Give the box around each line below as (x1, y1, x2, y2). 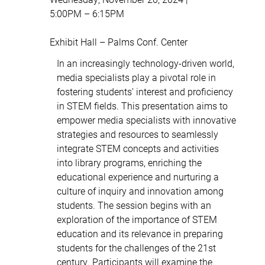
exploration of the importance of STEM (57, 212, 217, 225)
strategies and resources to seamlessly (57, 127, 218, 140)
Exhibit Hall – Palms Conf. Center (50, 35, 188, 48)
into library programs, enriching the (57, 156, 202, 169)
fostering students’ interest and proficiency (57, 85, 233, 98)
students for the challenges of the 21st (57, 241, 216, 254)
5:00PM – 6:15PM (50, 7, 124, 20)
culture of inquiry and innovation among (57, 184, 224, 197)
